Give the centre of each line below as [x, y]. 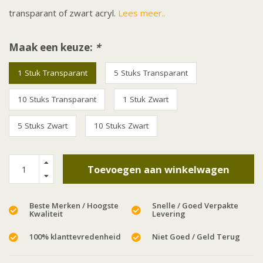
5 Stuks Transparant [151, 73]
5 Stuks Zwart [43, 126]
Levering [169, 214]
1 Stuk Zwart [146, 100]
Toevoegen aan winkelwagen [159, 169]
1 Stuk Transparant [53, 73]
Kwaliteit [46, 214]
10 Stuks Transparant [57, 100]
